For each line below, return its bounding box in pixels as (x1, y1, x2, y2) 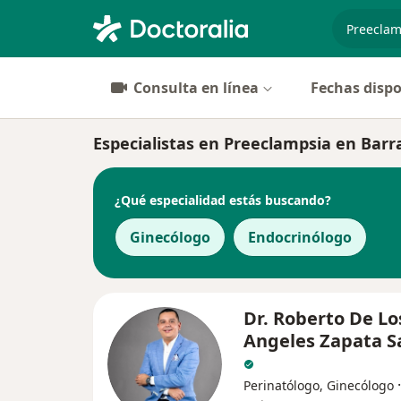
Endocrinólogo (248, 227, 352, 247)
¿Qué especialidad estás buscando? (115, 191, 331, 209)
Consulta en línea (133, 78, 259, 98)
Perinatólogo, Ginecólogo (243, 377, 394, 394)
